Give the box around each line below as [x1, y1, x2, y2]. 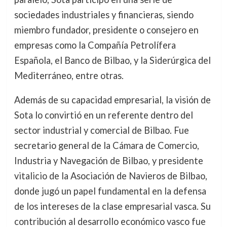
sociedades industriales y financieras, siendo [14, 9, 194, 21]
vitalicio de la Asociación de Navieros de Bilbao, [14, 170, 207, 182]
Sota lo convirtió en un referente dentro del [14, 109, 193, 121]
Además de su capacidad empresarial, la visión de [14, 94, 211, 106]
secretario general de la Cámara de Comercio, [14, 140, 199, 152]
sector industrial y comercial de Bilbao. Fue [14, 125, 189, 136]
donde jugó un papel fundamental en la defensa [14, 185, 206, 197]
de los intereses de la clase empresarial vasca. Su [14, 201, 211, 212]
